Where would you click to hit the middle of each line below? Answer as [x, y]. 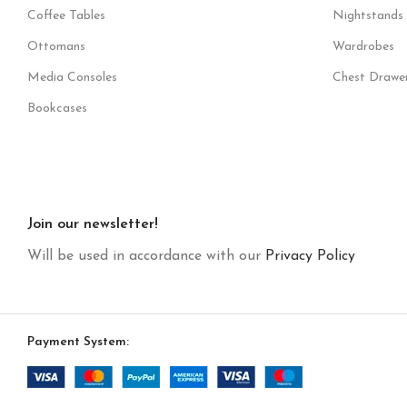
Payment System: [78, 342]
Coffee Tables [66, 16]
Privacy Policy [310, 256]
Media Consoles [72, 78]
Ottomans [56, 47]
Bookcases [57, 109]
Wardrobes [363, 47]
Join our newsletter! [93, 224]
